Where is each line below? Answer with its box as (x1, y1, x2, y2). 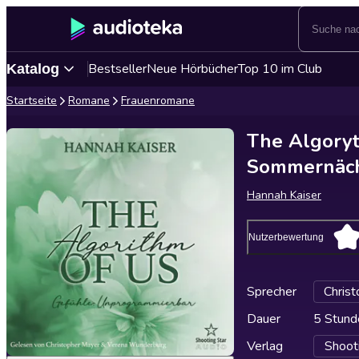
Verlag (247, 337, 283, 355)
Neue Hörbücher (147, 60, 238, 78)
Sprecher (247, 283, 296, 301)
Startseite (6, 93, 57, 108)
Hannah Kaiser (247, 188, 321, 203)
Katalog (6, 60, 59, 77)
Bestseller (88, 60, 147, 78)
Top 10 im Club (238, 60, 322, 78)
